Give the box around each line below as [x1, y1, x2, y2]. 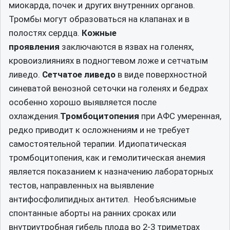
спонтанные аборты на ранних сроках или [9, 207, 176, 218]
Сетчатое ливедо [42, 69, 116, 80]
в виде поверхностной [116, 69, 207, 80]
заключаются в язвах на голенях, [60, 41, 194, 52]
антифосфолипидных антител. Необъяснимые [9, 194, 196, 204]
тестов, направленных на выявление [9, 180, 154, 190]
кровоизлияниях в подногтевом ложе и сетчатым [9, 55, 208, 66]
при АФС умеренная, [141, 110, 221, 121]
